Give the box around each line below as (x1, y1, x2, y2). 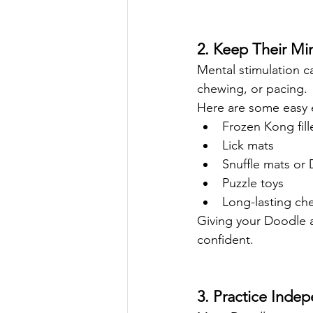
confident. (197, 232, 254, 247)
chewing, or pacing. (197, 81, 307, 96)
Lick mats (222, 138, 274, 153)
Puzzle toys (222, 175, 284, 191)
